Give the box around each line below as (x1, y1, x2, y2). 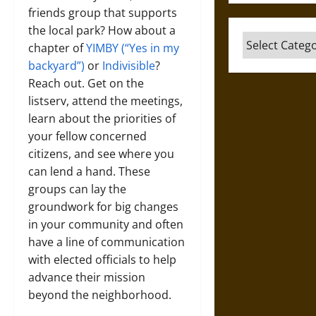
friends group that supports (28, 5, 177, 20)
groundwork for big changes (28, 199, 178, 214)
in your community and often (28, 217, 183, 232)
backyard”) (28, 58, 85, 73)
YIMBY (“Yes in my (86, 40, 179, 56)
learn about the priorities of (28, 111, 176, 126)
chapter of (28, 40, 86, 56)
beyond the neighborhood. (28, 287, 171, 303)
